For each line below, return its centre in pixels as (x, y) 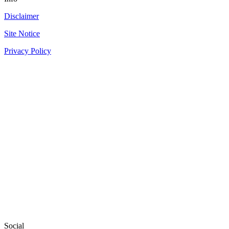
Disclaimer (21, 16)
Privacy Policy (28, 51)
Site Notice (22, 34)
